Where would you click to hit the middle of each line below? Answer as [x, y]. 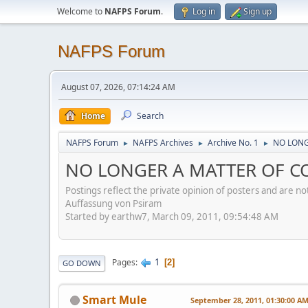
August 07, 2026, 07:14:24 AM [118, 87]
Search [150, 116]
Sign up [257, 11]
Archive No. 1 [233, 143]
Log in [204, 11]
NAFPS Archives [163, 143]
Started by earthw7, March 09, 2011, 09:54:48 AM [172, 216]
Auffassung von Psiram [113, 203]
